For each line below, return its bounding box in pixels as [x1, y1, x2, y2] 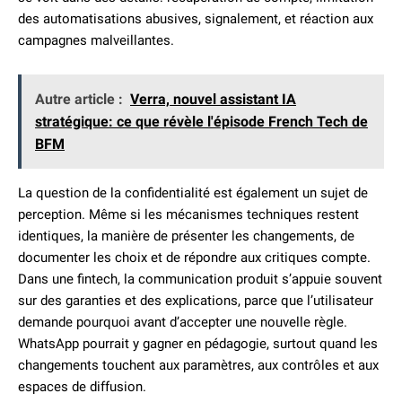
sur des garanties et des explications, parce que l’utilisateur [18, 293, 373, 309]
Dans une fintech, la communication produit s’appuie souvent [18, 271, 382, 287]
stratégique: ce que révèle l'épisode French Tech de [35, 113, 368, 130]
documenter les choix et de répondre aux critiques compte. [18, 249, 371, 266]
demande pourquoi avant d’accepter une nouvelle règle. [18, 314, 347, 330]
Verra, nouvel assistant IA [130, 91, 296, 108]
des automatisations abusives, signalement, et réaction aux [18, 11, 373, 27]
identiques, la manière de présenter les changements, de [18, 228, 354, 244]
